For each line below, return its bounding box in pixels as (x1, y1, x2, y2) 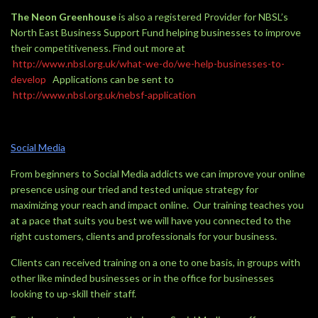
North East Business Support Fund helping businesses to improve (11, 26, 301, 38)
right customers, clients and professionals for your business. (11, 230, 277, 242)
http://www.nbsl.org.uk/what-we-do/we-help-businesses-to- (13, 57, 285, 70)
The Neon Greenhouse (11, 11, 116, 23)
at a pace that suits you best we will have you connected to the (11, 214, 291, 226)
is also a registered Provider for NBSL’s (116, 11, 288, 23)
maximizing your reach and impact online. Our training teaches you (11, 199, 304, 211)
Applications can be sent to (46, 73, 174, 85)
